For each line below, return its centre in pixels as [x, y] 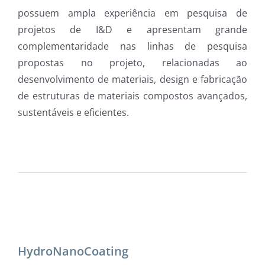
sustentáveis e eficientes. [73, 112]
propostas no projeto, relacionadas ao [132, 63]
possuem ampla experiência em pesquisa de [132, 13]
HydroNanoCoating [73, 251]
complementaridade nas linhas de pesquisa [132, 46]
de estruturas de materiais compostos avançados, [132, 96]
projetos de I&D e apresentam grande [132, 30]
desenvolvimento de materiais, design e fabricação [132, 79]
